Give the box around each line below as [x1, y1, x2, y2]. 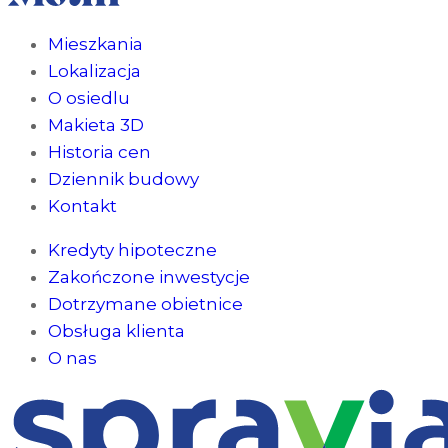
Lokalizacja [48, 61, 141, 81]
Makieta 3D [48, 115, 144, 135]
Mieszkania [48, 34, 143, 54]
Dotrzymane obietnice [48, 294, 243, 314]
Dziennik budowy [48, 169, 199, 189]
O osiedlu [48, 88, 130, 108]
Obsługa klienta [48, 321, 185, 341]
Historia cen [48, 142, 151, 162]
